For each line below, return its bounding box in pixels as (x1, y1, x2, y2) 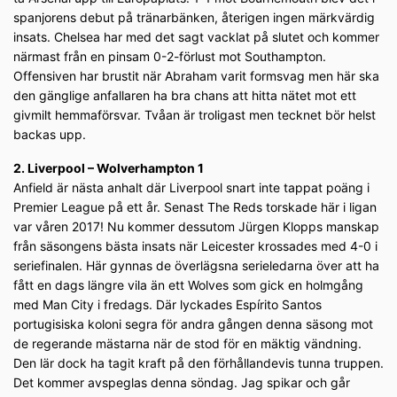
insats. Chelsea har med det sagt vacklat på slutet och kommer (13, 29, 379, 45)
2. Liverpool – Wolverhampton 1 (13, 160, 204, 176)
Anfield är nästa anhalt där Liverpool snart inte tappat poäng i (13, 180, 370, 196)
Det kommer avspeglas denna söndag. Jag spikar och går (13, 375, 350, 391)
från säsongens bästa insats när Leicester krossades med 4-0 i (13, 238, 378, 254)
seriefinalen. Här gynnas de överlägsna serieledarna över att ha (13, 258, 379, 274)
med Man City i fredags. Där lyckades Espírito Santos (13, 297, 322, 313)
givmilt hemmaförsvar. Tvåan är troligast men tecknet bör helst (13, 107, 376, 123)
